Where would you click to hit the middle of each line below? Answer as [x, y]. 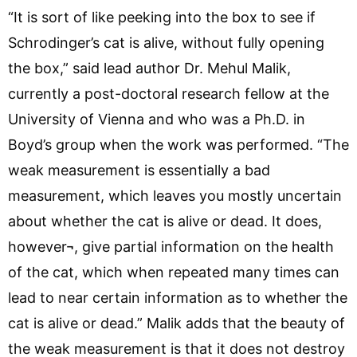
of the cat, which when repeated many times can [174, 272]
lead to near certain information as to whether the [178, 297]
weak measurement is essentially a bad [139, 170]
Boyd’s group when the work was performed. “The [178, 144]
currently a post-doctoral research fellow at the [169, 93]
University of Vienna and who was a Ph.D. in [157, 119]
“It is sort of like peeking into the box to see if [162, 17]
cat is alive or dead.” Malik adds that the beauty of [177, 323]
